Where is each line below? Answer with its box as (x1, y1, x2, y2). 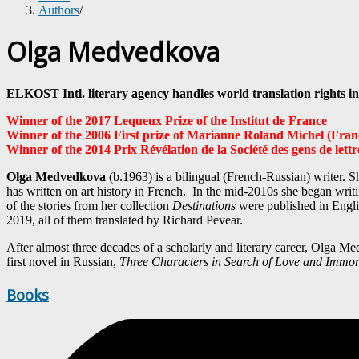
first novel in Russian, (6, 254, 119, 268)
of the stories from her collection (6, 198, 172, 212)
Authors (38, 3, 79, 17)
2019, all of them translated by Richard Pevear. (6, 212, 243, 227)
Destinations (172, 198, 236, 212)
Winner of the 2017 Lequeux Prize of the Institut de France (6, 113, 327, 127)
